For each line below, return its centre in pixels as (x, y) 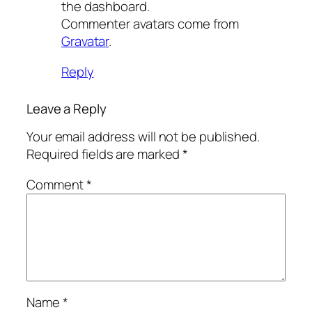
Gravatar (85, 41)
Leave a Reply (67, 108)
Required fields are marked (105, 154)
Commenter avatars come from (150, 24)
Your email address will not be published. (143, 137)
